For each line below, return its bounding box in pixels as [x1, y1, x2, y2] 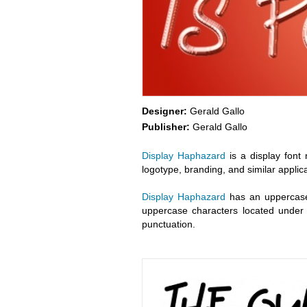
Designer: [141, 106, 187, 116]
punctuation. [141, 219, 195, 230]
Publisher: [141, 121, 190, 132]
